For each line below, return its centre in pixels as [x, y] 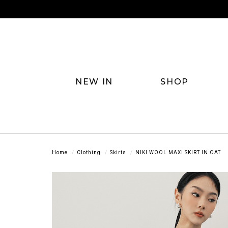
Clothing [89, 152]
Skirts [118, 152]
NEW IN [94, 81]
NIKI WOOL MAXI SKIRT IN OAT [178, 152]
